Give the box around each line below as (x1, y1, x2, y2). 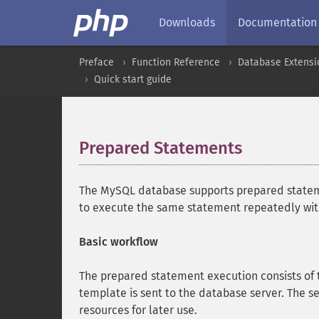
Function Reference (132, 56, 220, 68)
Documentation (238, 16, 317, 29)
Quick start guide (94, 73, 172, 85)
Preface (79, 56, 114, 68)
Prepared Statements (79, 138, 242, 158)
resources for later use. (79, 303, 197, 317)
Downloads (159, 16, 215, 29)
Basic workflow (79, 235, 158, 249)
